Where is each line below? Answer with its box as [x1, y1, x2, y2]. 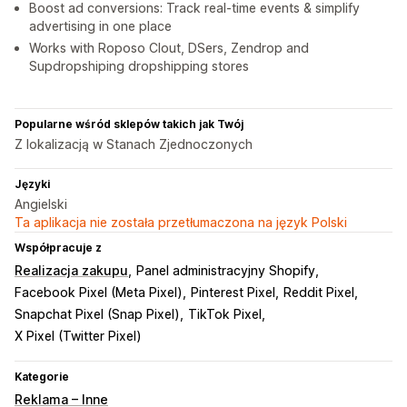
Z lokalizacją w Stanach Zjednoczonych [15, 136, 253, 153]
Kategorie [15, 370, 69, 384]
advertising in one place [29, 18, 172, 35]
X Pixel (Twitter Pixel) [15, 328, 142, 344]
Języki [15, 177, 50, 192]
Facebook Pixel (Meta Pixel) [15, 284, 183, 301]
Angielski [15, 196, 67, 213]
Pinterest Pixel [191, 284, 275, 301]
